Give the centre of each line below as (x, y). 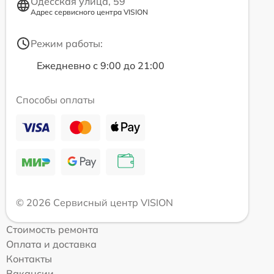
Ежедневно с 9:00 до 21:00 (101, 65)
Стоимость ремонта (52, 229)
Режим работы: (67, 43)
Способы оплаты (55, 99)
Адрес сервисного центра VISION (89, 12)
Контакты (29, 258)
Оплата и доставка (51, 244)
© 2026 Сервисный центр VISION (94, 202)
